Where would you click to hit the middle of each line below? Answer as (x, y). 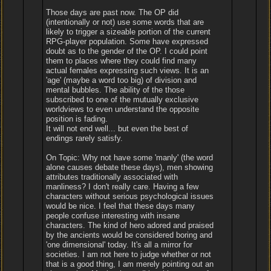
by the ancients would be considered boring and (129, 235)
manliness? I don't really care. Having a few (122, 187)
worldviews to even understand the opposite (123, 109)
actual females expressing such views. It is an (128, 70)
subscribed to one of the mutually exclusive (122, 100)
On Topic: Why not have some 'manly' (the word (130, 158)
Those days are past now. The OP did (113, 12)
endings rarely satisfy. (85, 138)
